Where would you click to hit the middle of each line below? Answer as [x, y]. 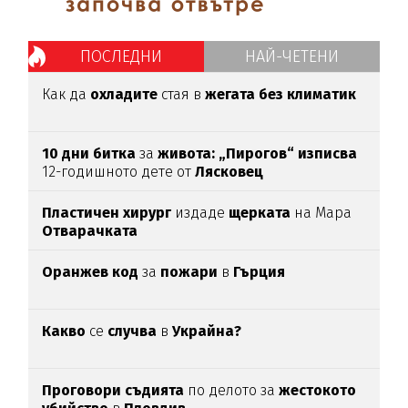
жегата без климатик [281, 94]
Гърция [260, 271]
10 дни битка [89, 153]
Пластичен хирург [107, 212]
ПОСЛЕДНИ [121, 56]
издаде [200, 212]
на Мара [323, 212]
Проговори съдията [113, 390]
